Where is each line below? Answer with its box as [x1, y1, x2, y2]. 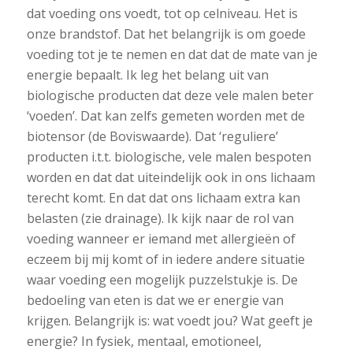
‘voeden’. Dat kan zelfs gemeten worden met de [26, 107, 305, 125]
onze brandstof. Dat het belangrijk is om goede [26, 25, 306, 43]
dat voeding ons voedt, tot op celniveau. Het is [26, 5, 298, 23]
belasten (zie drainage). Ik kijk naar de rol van [26, 210, 294, 228]
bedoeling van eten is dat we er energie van [26, 292, 284, 310]
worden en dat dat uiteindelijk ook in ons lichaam [26, 169, 315, 187]
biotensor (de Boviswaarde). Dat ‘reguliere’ [26, 128, 278, 146]
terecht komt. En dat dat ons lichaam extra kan [26, 189, 300, 207]
